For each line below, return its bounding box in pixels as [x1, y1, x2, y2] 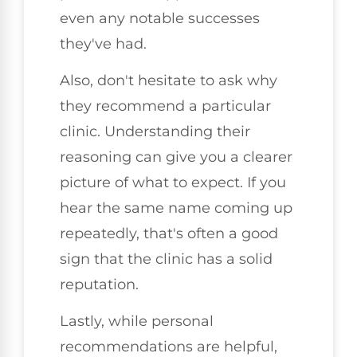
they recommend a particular [60, 96, 271, 115]
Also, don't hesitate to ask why [60, 71, 277, 89]
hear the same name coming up [60, 198, 292, 217]
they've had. [60, 34, 147, 53]
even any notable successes [60, 9, 260, 27]
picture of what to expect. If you [60, 173, 286, 191]
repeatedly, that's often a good [60, 224, 278, 242]
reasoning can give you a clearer [60, 147, 292, 166]
